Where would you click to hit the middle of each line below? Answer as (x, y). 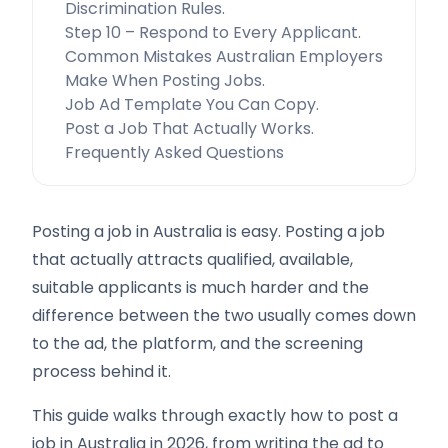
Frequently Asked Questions (174, 152)
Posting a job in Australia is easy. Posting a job (208, 231)
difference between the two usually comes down (224, 315)
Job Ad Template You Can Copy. (192, 104)
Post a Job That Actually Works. (189, 128)
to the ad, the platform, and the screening (197, 343)
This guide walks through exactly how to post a (215, 415)
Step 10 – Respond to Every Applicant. (213, 32)
